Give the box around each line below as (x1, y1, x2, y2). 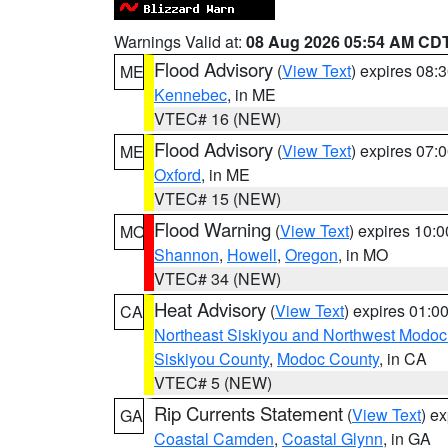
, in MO (338, 243, 388, 266)
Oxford (154, 163, 201, 186)
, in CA (379, 347, 427, 370)
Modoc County (277, 347, 379, 370)
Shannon (154, 243, 219, 266)
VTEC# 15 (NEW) (154, 187, 281, 210)
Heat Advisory (154, 296, 266, 322)
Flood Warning (154, 216, 271, 242)
